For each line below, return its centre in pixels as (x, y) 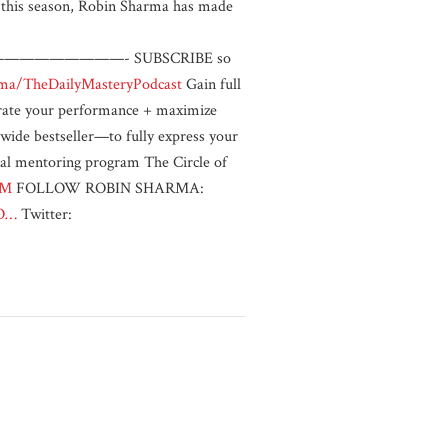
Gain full (211, 84)
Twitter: (44, 214)
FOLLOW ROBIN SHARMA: (108, 188)
